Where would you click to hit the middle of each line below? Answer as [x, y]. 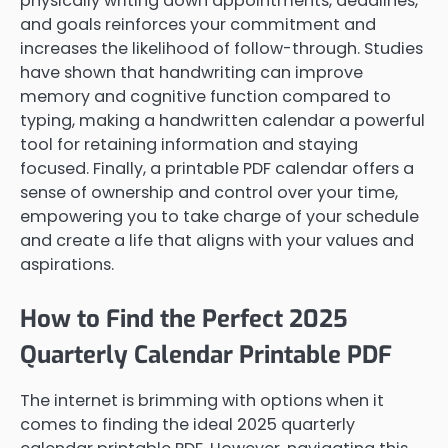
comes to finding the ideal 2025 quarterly [187, 425]
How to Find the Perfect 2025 [184, 319]
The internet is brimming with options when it [202, 401]
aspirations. [67, 264]
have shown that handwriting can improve [191, 72]
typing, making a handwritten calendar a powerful [222, 120]
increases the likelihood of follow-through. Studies [221, 48]
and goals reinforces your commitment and [198, 24]
